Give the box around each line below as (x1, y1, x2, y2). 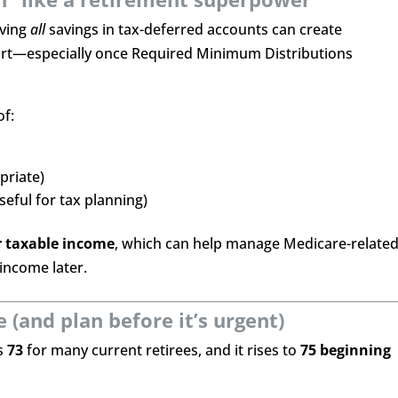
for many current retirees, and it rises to (23, 340, 301, 360)
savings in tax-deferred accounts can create (45, 20, 343, 39)
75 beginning (300, 340, 392, 360)
